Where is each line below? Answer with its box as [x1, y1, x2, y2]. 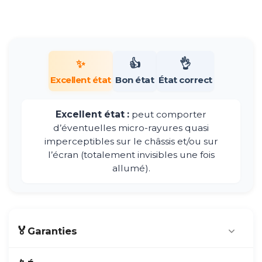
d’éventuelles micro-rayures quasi [53, 122, 209, 133]
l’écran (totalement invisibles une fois [47, 149, 215, 160]
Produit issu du [32, 249, 102, 260]
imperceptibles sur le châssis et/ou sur [44, 136, 218, 147]
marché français [101, 249, 181, 260]
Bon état [115, 74, 154, 85]
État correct [158, 74, 212, 85]
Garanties [27, 225, 78, 237]
